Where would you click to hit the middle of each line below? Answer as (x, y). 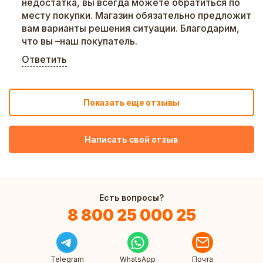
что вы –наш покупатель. (80, 41)
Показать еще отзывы (131, 102)
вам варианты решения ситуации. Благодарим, (131, 28)
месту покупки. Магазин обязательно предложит (136, 15)
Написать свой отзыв (131, 139)
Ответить (44, 59)
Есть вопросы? (131, 198)
